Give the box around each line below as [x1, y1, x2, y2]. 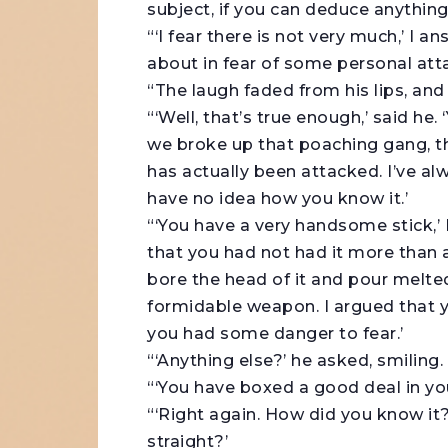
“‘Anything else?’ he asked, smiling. [147, 351, 444, 371]
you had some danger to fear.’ [147, 324, 404, 344]
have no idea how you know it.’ [147, 189, 409, 209]
